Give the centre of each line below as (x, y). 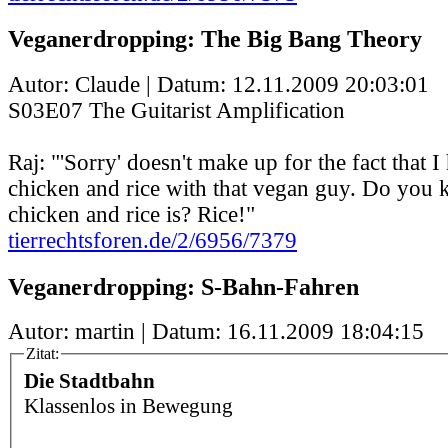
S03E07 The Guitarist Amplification (176, 110)
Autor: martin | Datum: (117, 332)
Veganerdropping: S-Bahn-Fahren (183, 286)
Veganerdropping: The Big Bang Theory (215, 39)
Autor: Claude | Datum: (120, 84)
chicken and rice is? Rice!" (131, 214)
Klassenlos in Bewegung (128, 406)
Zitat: (42, 354)
